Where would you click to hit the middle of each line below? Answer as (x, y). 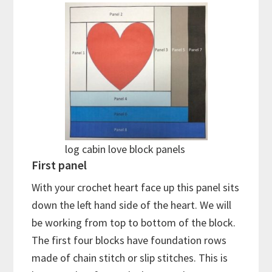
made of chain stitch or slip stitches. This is (130, 257)
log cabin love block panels (125, 149)
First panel (59, 165)
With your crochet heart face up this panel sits (136, 187)
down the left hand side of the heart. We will (132, 205)
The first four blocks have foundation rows (129, 240)
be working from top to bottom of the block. (134, 222)
